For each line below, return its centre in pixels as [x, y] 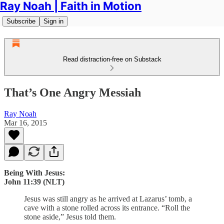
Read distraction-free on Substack [112, 59]
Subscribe [21, 21]
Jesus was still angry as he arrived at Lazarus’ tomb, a [108, 198]
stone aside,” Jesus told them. [70, 216]
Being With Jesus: [34, 172]
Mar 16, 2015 [25, 122]
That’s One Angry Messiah [72, 92]
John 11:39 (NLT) [34, 181]
